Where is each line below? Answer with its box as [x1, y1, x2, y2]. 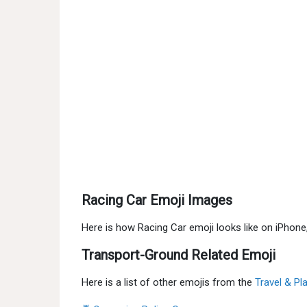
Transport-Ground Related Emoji [82, 247, 275, 263]
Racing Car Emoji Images [82, 192, 232, 208]
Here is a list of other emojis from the [82, 276, 255, 288]
